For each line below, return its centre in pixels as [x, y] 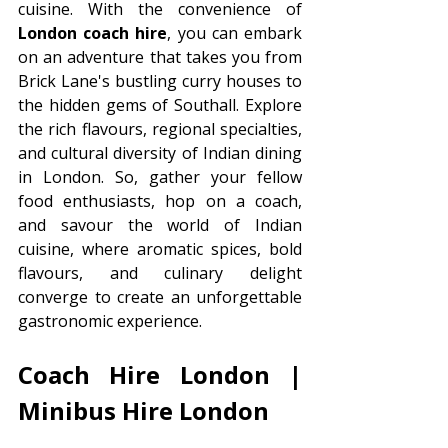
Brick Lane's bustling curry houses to [160, 80]
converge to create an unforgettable [160, 296]
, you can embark [235, 32]
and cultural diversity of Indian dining [160, 152]
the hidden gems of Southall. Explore [160, 104]
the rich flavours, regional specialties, [160, 128]
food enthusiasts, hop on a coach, [160, 200]
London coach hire [93, 32]
